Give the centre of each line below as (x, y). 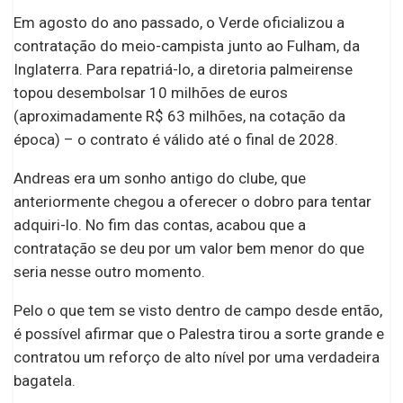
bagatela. (45, 381)
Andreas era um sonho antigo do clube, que (160, 179)
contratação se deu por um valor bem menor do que (189, 249)
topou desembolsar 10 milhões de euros (151, 93)
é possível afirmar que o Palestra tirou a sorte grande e (199, 334)
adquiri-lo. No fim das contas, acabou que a (160, 225)
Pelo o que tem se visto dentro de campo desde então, (198, 311)
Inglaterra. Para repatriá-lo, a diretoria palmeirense (183, 70)
